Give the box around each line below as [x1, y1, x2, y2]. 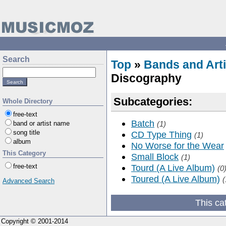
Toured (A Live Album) [131, 174, 220, 184]
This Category [3, 149, 46, 157]
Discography [111, 72, 182, 85]
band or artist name [13, 120, 70, 127]
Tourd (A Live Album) [131, 162, 215, 173]
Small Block [131, 151, 179, 162]
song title [13, 129, 40, 136]
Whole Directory [3, 97, 52, 105]
